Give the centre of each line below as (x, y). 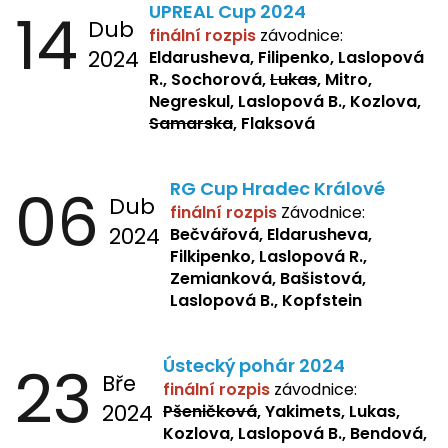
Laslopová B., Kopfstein (266, 300)
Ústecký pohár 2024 (254, 365)
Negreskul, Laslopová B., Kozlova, (285, 101)
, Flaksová (274, 123)
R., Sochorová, (209, 79)
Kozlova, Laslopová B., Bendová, (295, 433)
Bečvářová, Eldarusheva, (271, 234)
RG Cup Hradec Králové (277, 188)
